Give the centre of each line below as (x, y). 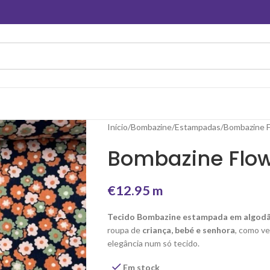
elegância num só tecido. (153, 243)
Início (117, 127)
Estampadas (197, 127)
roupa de (124, 230)
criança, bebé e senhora (188, 230)
